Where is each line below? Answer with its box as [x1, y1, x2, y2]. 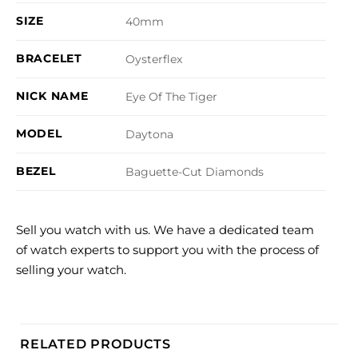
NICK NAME [16, 89, 89, 103]
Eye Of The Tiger [125, 89, 218, 105]
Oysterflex [125, 52, 183, 67]
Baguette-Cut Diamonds [125, 165, 265, 180]
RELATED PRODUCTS [20, 336, 171, 352]
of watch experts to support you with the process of [16, 242, 319, 257]
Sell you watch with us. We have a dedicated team [16, 222, 314, 237]
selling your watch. [16, 262, 126, 277]
